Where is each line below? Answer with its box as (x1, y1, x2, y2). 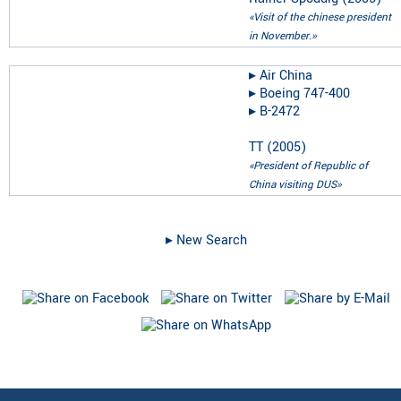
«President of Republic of (249, 158, 368, 174)
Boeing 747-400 (260, 83, 350, 103)
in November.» (249, 28, 316, 44)
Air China (260, 65, 312, 85)
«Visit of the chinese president (249, 9, 391, 25)
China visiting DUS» (249, 176, 341, 192)
